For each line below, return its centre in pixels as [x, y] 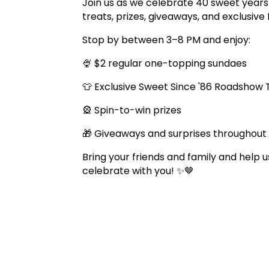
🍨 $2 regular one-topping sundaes [166, 64]
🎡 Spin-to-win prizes [133, 110]
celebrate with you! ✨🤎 [138, 171]
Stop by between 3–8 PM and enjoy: [168, 40]
